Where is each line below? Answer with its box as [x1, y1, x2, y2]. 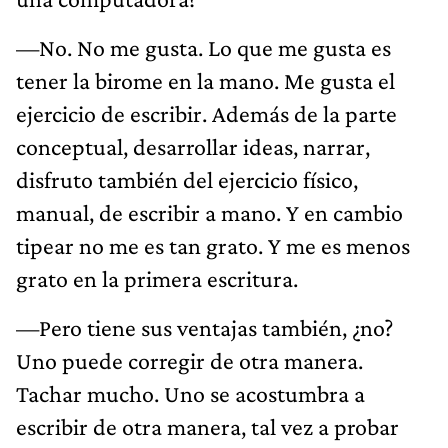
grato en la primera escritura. [16, 264, 298, 292]
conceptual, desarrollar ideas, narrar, [16, 132, 370, 160]
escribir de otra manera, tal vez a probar [16, 412, 399, 440]
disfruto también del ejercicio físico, [16, 165, 358, 193]
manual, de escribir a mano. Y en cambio [16, 198, 403, 226]
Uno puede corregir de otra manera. [16, 346, 363, 374]
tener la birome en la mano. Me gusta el [16, 66, 395, 94]
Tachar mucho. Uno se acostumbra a [16, 379, 365, 407]
